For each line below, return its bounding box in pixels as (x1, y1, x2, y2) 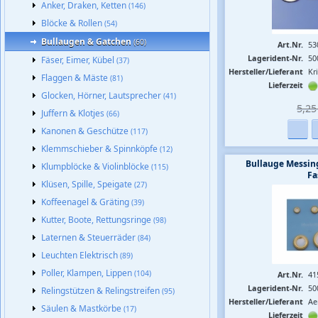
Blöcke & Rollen (41, 17, 104, 29)
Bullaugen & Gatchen (41, 35, 133, 48)
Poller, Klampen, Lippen (41, 267, 134, 279)
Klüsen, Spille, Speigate (41, 178, 134, 190)
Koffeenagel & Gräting (41, 196, 131, 208)
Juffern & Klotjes (41, 107, 106, 119)
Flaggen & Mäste (41, 72, 110, 84)
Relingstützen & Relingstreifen (41, 285, 162, 297)
